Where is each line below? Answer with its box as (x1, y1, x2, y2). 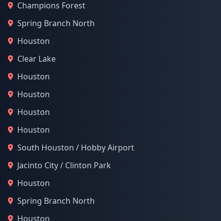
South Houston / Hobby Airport (17, 142, 134, 153)
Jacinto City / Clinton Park (17, 160, 111, 171)
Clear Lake (17, 53, 56, 64)
